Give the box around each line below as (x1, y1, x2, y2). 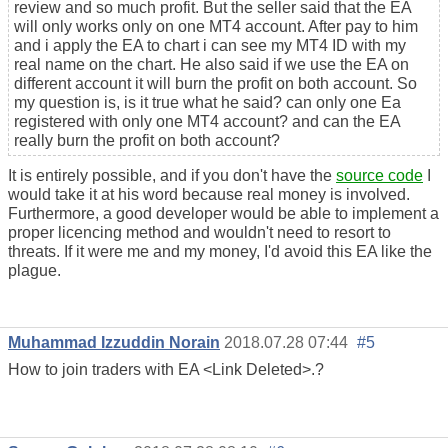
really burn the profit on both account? (14, 132, 280, 150)
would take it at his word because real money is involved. (8, 186, 410, 204)
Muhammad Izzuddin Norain (8, 334, 220, 352)
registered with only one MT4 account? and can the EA (14, 113, 401, 131)
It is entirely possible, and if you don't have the (8, 167, 336, 185)
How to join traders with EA (8, 361, 203, 379)
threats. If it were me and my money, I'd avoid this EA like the (8, 243, 432, 261)
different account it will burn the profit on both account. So (14, 75, 417, 93)
